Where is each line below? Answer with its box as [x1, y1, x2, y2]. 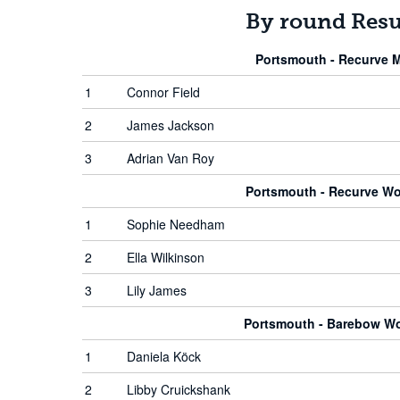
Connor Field [127, 83, 200, 101]
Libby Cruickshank [127, 380, 230, 398]
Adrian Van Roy [127, 149, 214, 167]
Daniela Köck [127, 347, 201, 365]
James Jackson [127, 116, 214, 134]
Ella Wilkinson [127, 248, 204, 266]
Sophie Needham [127, 215, 225, 233]
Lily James [127, 281, 187, 299]
